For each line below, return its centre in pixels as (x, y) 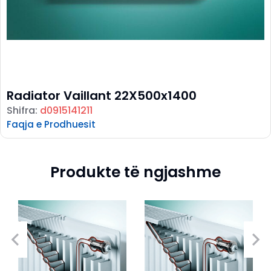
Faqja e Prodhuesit (51, 124)
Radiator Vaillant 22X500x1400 (102, 96)
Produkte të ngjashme (135, 172)
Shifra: (23, 110)
